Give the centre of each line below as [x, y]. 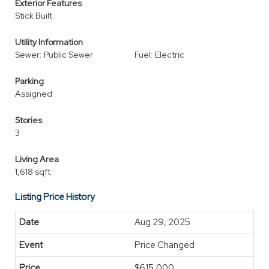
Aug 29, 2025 [162, 222]
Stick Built [34, 16]
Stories [29, 120]
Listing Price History [55, 197]
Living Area [37, 159]
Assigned [34, 94]
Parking [29, 81]
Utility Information [49, 42]
